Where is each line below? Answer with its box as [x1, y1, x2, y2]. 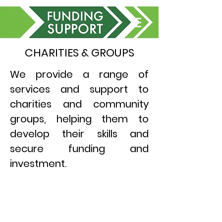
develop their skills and [10, 127, 149, 141]
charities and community [10, 97, 149, 111]
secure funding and [10, 142, 149, 156]
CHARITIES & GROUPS [24, 45, 134, 60]
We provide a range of [10, 67, 149, 81]
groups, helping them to [10, 112, 149, 126]
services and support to [10, 82, 149, 96]
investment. [10, 157, 66, 170]
